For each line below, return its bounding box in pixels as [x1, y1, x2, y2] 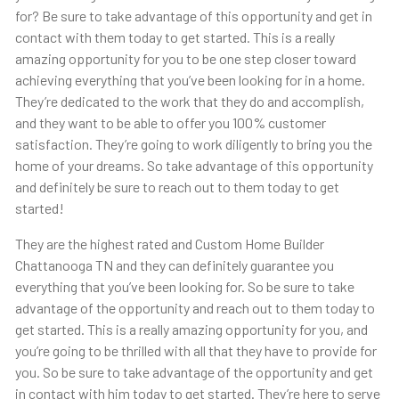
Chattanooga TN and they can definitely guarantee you [14, 256, 334, 274]
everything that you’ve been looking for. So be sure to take [14, 278, 354, 296]
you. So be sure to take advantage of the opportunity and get [14, 363, 373, 381]
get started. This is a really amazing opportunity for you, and [14, 321, 368, 338]
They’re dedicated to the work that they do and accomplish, [14, 93, 364, 110]
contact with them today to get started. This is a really [14, 28, 335, 46]
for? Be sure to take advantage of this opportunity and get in [14, 7, 372, 25]
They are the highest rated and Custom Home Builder [14, 235, 324, 253]
